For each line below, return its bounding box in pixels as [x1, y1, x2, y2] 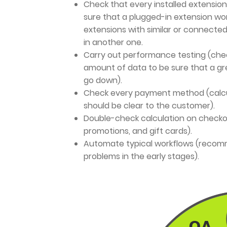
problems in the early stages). [84, 150, 199, 163]
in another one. [84, 36, 143, 49]
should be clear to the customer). [84, 100, 215, 112]
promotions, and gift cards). [84, 125, 192, 137]
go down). [84, 74, 124, 87]
